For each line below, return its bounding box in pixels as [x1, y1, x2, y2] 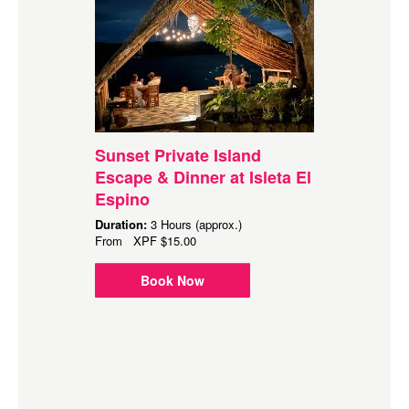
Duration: [95, 215, 151, 233]
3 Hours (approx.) [151, 215, 242, 233]
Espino [95, 187, 150, 211]
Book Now [141, 271, 204, 289]
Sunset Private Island [95, 143, 261, 167]
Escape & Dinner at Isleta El [95, 165, 311, 189]
